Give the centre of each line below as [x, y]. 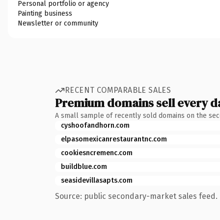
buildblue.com [84, 166]
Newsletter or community [58, 23]
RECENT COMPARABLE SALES [118, 90]
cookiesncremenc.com [97, 153]
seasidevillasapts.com [97, 180]
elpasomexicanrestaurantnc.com [114, 139]
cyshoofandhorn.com [95, 125]
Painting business [45, 13]
